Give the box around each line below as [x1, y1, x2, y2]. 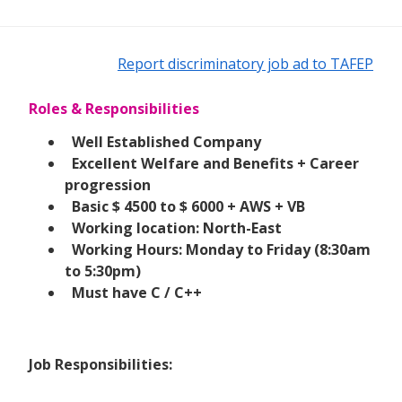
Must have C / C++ [72, 282, 202, 302]
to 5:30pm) [65, 260, 141, 281]
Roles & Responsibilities [29, 98, 199, 118]
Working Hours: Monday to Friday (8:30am [72, 239, 371, 259]
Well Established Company [72, 131, 261, 152]
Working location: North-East [72, 217, 282, 238]
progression [65, 174, 151, 195]
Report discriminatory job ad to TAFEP [118, 53, 373, 74]
